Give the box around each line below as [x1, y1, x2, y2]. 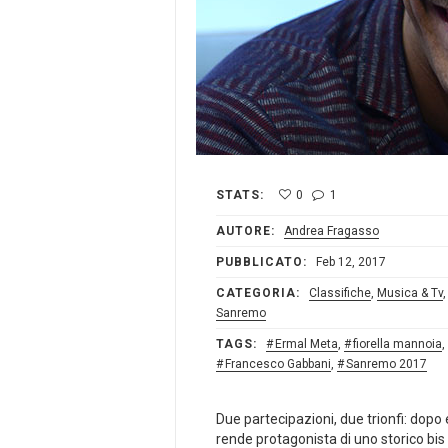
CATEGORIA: [216, 286, 300, 301]
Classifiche [309, 286, 371, 301]
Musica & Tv [377, 286, 443, 301]
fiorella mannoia [353, 337, 442, 352]
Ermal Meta [275, 337, 338, 352]
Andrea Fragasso [284, 224, 379, 239]
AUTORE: [216, 224, 275, 239]
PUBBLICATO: [216, 255, 307, 270]
